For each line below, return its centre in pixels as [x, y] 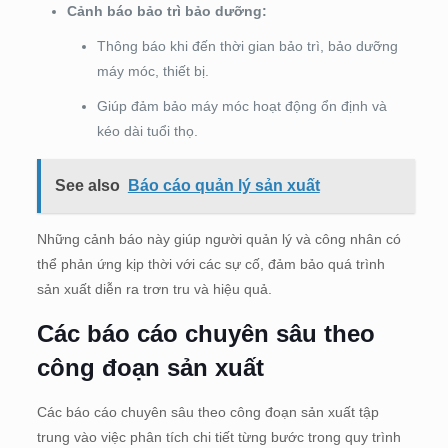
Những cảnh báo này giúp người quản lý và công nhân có [218, 239]
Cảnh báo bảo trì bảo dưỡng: [166, 11]
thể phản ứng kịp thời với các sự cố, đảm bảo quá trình [210, 264]
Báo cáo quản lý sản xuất [223, 186]
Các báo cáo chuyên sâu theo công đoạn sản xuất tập [207, 412]
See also [87, 186]
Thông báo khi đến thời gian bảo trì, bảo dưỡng [247, 46]
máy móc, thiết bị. [152, 71]
